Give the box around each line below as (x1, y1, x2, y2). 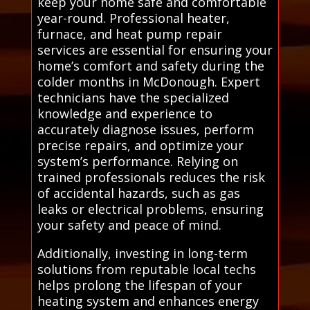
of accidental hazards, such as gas (37, 184, 240, 201)
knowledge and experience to (37, 104, 212, 122)
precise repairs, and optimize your (37, 136, 244, 154)
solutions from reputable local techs (37, 260, 256, 277)
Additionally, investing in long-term (37, 244, 248, 262)
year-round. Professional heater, (37, 9, 230, 26)
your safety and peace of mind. (37, 216, 221, 233)
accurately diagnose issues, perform (37, 120, 254, 138)
